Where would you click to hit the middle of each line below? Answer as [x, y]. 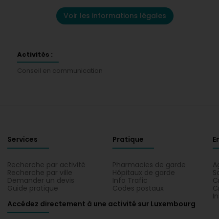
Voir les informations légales [115, 16]
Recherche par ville [40, 173]
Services [22, 139]
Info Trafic [130, 180]
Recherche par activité [46, 165]
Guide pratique [33, 188]
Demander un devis [41, 180]
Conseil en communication [60, 71]
